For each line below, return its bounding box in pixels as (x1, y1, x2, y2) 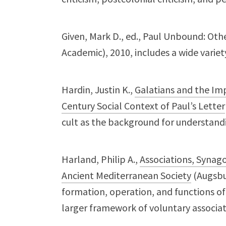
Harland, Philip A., (62, 153, 140, 165)
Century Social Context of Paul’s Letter (62, 99, 225, 112)
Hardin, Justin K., (62, 83, 135, 96)
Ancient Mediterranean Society (62, 169, 191, 182)
